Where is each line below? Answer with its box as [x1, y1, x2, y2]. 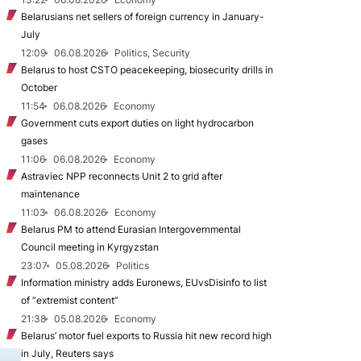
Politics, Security [114, 47, 190, 59]
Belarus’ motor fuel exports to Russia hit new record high [21, 330, 272, 342]
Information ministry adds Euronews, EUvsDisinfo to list [21, 276, 267, 288]
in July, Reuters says [21, 347, 114, 359]
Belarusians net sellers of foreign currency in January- [21, 10, 264, 23]
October [21, 81, 57, 93]
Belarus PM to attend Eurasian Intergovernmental [21, 223, 241, 235]
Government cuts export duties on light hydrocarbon [21, 117, 254, 129]
